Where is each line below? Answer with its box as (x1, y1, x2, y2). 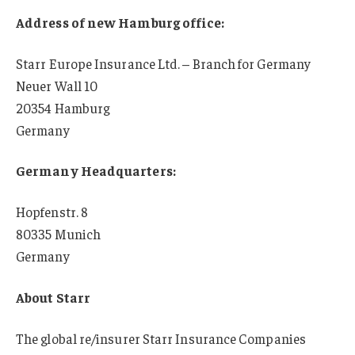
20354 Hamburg (16, 98, 110, 116)
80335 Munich (16, 225, 101, 243)
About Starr (16, 288, 90, 307)
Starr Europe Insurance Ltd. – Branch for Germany (16, 54, 311, 72)
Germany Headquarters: (16, 162, 176, 180)
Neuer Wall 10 (16, 76, 98, 94)
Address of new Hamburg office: (16, 13, 225, 31)
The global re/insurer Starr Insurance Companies (16, 329, 306, 347)
